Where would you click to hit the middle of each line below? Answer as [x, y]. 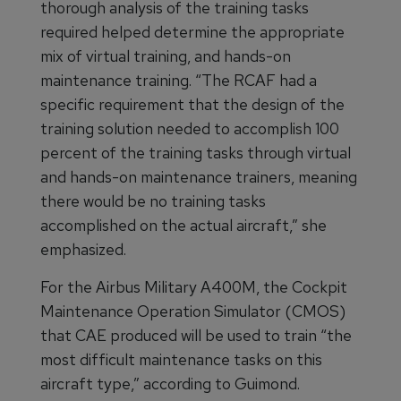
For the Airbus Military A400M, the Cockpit [194, 287]
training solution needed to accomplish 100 [190, 129]
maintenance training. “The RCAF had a [179, 81]
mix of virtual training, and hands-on [166, 56]
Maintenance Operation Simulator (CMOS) [193, 311]
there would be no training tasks [153, 201]
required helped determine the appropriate [192, 32]
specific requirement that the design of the [192, 105]
